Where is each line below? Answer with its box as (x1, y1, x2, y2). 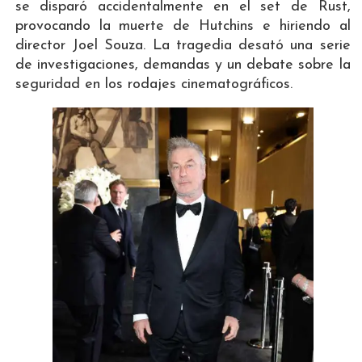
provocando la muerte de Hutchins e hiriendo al (15, 19, 351, 35)
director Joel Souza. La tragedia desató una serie (15, 38, 351, 54)
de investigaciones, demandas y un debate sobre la (15, 57, 351, 74)
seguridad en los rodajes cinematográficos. (15, 77, 293, 93)
